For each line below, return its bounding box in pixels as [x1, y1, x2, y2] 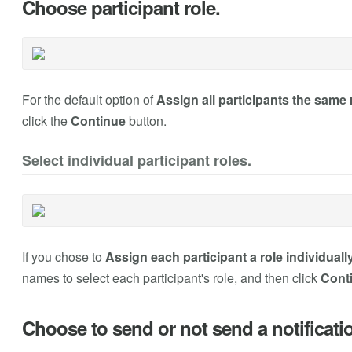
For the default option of [21, 90, 156, 109]
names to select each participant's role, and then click [21, 269, 321, 288]
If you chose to [21, 247, 105, 266]
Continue [70, 112, 126, 130]
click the [21, 112, 71, 130]
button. [125, 112, 167, 130]
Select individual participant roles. [21, 150, 251, 171]
